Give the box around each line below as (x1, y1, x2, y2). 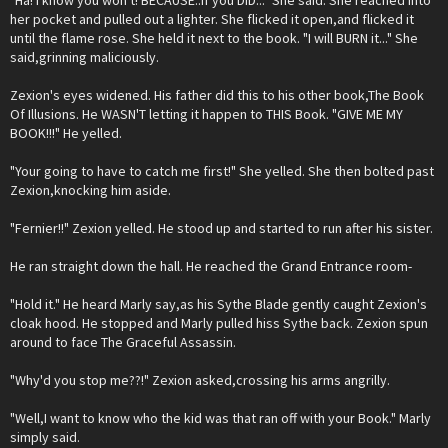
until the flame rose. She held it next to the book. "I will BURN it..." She (10, 29, 418, 47)
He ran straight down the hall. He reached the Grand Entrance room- (10, 257, 412, 275)
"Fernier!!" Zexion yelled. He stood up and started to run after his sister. (10, 219, 433, 237)
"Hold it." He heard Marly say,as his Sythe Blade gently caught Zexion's (10, 295, 427, 313)
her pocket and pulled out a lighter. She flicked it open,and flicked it (10, 10, 414, 28)
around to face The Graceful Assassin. (10, 333, 236, 351)
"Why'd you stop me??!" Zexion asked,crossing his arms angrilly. (10, 371, 390, 389)
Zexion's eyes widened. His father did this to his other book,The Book (10, 86, 424, 104)
